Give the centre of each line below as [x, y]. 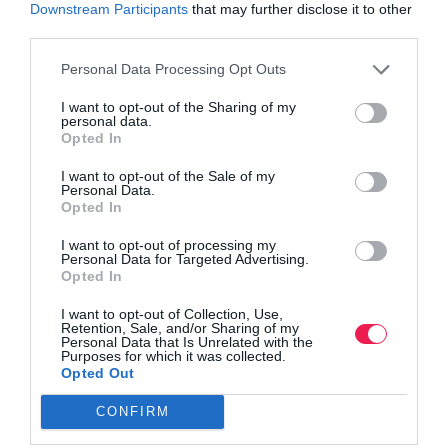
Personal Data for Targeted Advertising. [185, 258]
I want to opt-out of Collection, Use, [172, 313]
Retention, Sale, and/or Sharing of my [180, 327]
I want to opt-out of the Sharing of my [178, 106]
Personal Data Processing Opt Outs [173, 69]
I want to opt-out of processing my [168, 244]
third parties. [69, 29]
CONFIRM [132, 411]
